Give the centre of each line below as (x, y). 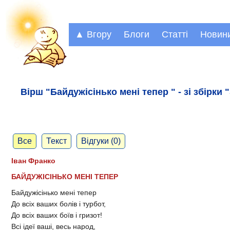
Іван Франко (33, 161)
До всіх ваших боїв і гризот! (57, 215)
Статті (175, 34)
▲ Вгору (93, 34)
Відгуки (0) (101, 141)
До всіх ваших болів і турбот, (59, 204)
